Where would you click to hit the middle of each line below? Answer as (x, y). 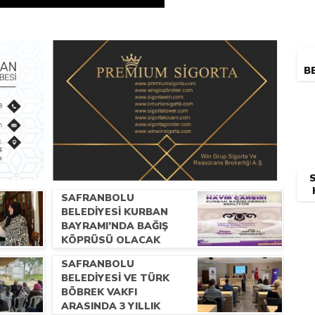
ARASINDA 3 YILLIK (111, 306)
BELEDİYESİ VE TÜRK (115, 278)
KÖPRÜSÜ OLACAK (111, 240)
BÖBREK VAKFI (99, 292)
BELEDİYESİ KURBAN (115, 212)
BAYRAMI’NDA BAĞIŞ (115, 226)
